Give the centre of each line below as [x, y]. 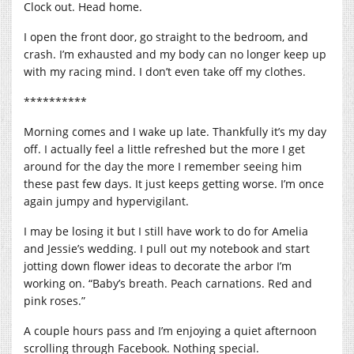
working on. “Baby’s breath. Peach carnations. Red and [168, 283]
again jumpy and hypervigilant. [108, 201]
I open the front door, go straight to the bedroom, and [166, 36]
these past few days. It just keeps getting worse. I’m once [174, 183]
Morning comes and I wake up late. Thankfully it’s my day [175, 131]
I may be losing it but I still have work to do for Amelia [166, 231]
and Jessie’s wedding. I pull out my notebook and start [167, 248]
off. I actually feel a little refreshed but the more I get [164, 149]
